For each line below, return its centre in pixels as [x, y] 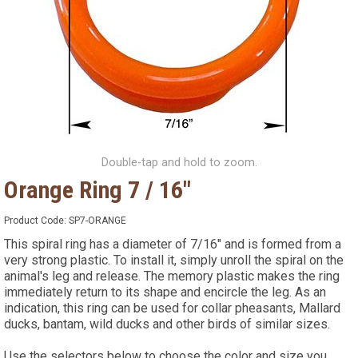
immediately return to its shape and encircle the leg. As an [165, 292]
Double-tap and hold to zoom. [179, 162]
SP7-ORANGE [97, 220]
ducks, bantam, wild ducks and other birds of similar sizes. [167, 324]
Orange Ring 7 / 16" [97, 189]
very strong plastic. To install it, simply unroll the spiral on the [174, 260]
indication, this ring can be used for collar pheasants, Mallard [172, 308]
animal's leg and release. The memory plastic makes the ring [172, 276]
